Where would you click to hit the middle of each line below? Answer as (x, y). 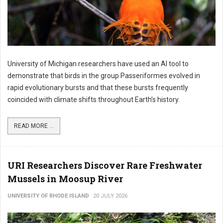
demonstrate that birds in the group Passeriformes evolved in (104, 76)
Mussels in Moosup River (65, 179)
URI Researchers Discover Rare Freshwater (105, 165)
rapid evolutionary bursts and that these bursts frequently (98, 88)
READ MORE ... (34, 126)
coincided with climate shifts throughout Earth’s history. (94, 100)
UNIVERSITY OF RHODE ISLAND (48, 196)
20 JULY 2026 (110, 196)
